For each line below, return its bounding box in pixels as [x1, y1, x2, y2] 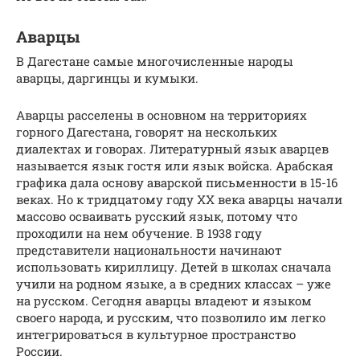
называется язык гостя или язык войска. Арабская [16, 157, 333, 174]
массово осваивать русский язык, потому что [16, 208, 297, 225]
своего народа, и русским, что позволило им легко [16, 309, 325, 326]
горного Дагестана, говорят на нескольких [16, 124, 277, 141]
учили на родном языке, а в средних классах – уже [16, 276, 331, 292]
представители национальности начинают [16, 242, 282, 259]
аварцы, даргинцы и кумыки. [16, 70, 198, 87]
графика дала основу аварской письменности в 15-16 [16, 174, 337, 191]
